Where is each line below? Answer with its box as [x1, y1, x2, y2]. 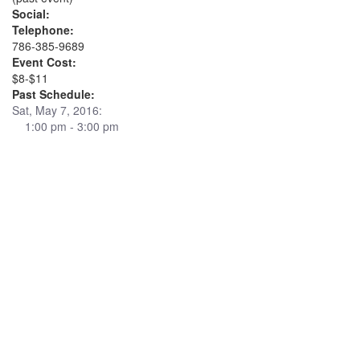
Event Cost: [12, 54, 76, 70]
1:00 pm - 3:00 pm [12, 118, 119, 134]
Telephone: [12, 22, 74, 38]
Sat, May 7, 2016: [12, 102, 102, 118]
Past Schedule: [12, 86, 95, 102]
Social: [12, 6, 50, 22]
